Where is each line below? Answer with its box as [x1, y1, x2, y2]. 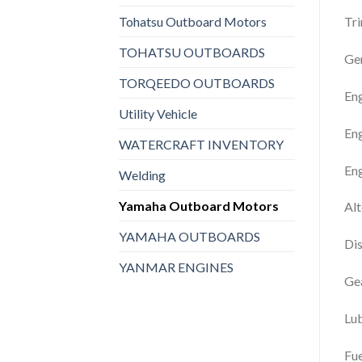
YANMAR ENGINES [119, 259, 234, 275]
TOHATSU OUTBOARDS [119, 44, 265, 60]
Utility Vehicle [119, 105, 197, 121]
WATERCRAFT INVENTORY [119, 136, 284, 152]
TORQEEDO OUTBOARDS [119, 74, 275, 90]
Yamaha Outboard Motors [119, 197, 279, 213]
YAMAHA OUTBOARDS [119, 228, 260, 244]
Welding [119, 166, 166, 183]
